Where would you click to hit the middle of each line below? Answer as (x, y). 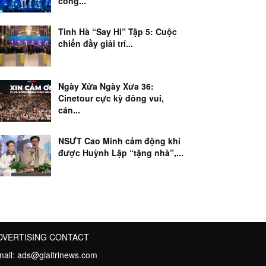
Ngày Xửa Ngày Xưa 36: (106, 86)
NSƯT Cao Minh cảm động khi (119, 141)
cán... (69, 110)
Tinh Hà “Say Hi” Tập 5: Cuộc (118, 31)
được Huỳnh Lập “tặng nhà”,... (121, 153)
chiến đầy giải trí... (96, 43)
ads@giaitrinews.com (57, 255)
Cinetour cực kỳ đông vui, (111, 98)
